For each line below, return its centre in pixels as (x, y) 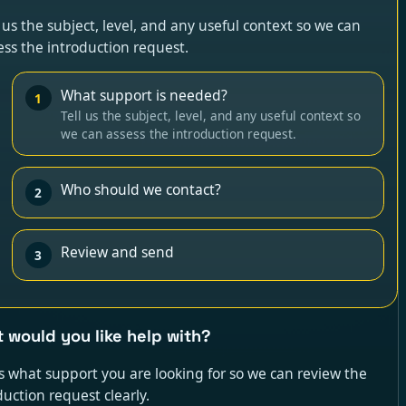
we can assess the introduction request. (178, 133)
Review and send (117, 252)
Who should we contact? (140, 190)
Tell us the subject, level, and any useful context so (210, 115)
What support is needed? (144, 95)
